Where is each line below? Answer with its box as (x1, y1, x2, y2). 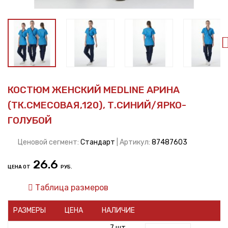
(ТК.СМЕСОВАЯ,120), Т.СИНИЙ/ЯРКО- (8, 99, 186, 111)
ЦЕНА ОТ (8, 163, 31, 170)
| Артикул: (117, 137, 150, 147)
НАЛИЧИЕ (102, 206, 135, 215)
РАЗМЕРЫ (13, 206, 46, 215)
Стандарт (79, 137, 117, 147)
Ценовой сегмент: (18, 137, 79, 147)
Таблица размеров (33, 182, 108, 192)
